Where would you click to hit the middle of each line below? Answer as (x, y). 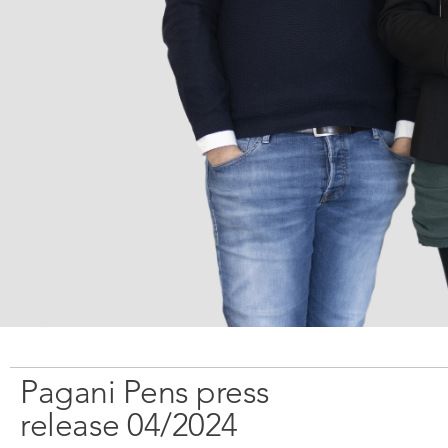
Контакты (283, 121)
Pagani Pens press (145, 392)
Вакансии (284, 57)
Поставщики (297, 25)
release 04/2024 (129, 425)
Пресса (274, 89)
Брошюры (65, 25)
